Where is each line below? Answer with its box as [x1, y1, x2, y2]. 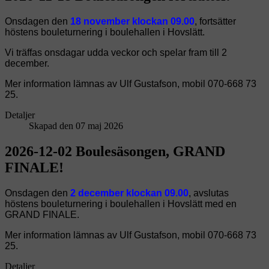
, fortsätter [195, 16, 236, 27]
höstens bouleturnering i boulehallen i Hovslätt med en [5, 199, 237, 210]
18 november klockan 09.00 [70, 16, 195, 27]
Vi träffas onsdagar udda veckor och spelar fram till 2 [5, 47, 227, 58]
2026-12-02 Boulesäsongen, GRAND [5, 144, 225, 160]
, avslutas [189, 188, 229, 199]
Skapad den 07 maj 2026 [29, 121, 123, 131]
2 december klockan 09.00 [70, 188, 189, 199]
